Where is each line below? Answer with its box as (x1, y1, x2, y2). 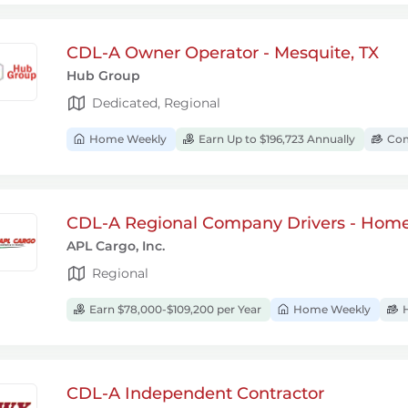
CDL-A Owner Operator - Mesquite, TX (66, 43, 379, 63)
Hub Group (66, 67, 140, 84)
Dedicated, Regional (92, 94, 220, 111)
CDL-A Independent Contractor (66, 383, 324, 403)
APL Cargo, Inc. (66, 238, 165, 254)
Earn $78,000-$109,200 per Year (87, 302, 261, 316)
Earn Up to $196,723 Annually (196, 132, 355, 146)
